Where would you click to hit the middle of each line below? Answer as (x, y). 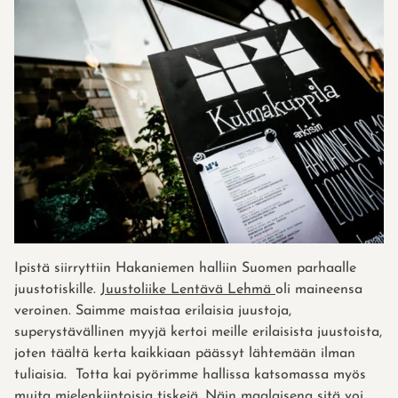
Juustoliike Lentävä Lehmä (188, 289)
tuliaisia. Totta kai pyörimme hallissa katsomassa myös (190, 374)
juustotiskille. (57, 289)
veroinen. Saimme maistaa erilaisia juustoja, (153, 310)
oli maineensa (319, 289)
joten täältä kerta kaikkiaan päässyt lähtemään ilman (185, 353)
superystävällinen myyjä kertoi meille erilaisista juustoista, (198, 332)
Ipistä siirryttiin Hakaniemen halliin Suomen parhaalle (185, 268)
